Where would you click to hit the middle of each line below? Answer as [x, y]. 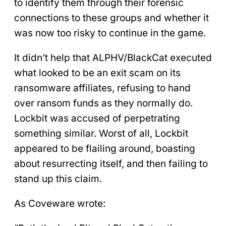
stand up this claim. [58, 179]
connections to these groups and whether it [111, 18]
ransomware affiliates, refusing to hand [102, 88]
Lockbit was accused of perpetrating [97, 119]
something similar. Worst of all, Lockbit [101, 134]
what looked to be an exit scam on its [97, 73]
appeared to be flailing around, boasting [105, 149]
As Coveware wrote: [60, 204]
